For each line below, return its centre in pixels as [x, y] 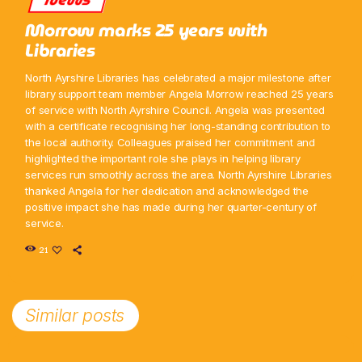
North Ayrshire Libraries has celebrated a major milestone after [178, 78]
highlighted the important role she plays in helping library [163, 159]
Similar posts [75, 315]
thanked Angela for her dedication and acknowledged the [167, 191]
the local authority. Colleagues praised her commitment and [170, 143]
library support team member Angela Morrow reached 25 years [179, 94]
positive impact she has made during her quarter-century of [171, 207]
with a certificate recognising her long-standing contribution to [178, 126]
